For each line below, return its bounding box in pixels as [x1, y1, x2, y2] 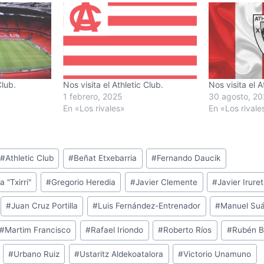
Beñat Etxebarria [74, 153, 137, 163]
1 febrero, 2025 [62, 91, 123, 101]
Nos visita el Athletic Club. [62, 79, 163, 90]
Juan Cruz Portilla [11, 201, 78, 211]
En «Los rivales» [62, 103, 125, 113]
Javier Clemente [136, 177, 198, 187]
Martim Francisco [5, 225, 71, 235]
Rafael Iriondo [91, 225, 144, 235]
